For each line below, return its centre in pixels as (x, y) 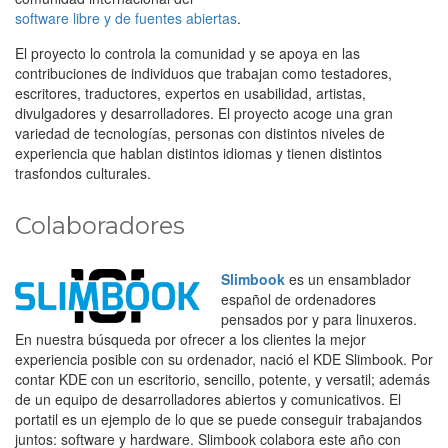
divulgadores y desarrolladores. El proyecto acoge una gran (204, 112)
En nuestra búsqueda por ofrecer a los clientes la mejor (190, 338)
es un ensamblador (348, 278)
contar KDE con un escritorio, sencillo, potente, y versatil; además (222, 378)
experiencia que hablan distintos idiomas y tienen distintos (198, 152)
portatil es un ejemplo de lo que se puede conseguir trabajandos (218, 418)
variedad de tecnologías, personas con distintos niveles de (200, 132)
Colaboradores (100, 225)
